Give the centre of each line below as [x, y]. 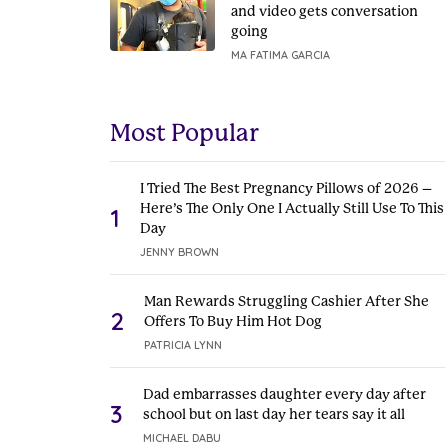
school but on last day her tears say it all [273, 414]
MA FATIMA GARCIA [280, 55]
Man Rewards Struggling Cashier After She [286, 301]
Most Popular [184, 133]
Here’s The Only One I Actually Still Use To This [291, 208]
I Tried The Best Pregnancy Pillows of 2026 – [285, 188]
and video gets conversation [324, 11]
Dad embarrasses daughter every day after [284, 394]
